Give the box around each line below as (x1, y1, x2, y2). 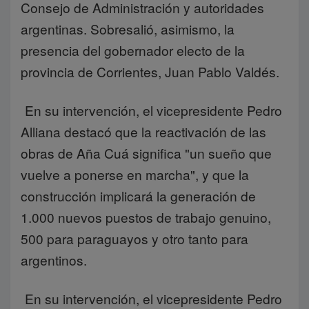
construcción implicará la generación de (21, 186, 256, 205)
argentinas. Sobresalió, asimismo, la (21, 19, 235, 38)
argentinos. (21, 250, 87, 269)
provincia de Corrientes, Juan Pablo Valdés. (21, 62, 279, 81)
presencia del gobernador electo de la (21, 41, 245, 59)
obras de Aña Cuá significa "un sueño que (21, 143, 272, 162)
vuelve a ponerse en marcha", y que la (21, 165, 249, 183)
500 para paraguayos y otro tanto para (21, 229, 248, 248)
